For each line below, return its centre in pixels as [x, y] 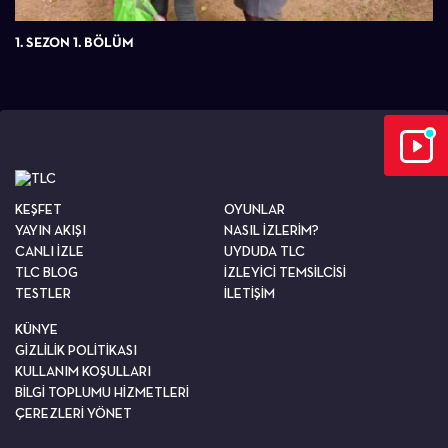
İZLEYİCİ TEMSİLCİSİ [285, 271]
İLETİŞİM [249, 292]
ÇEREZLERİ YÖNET [73, 412]
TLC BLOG [46, 271]
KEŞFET [38, 208]
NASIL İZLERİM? [271, 229]
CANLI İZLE [49, 250]
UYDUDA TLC [264, 250]
